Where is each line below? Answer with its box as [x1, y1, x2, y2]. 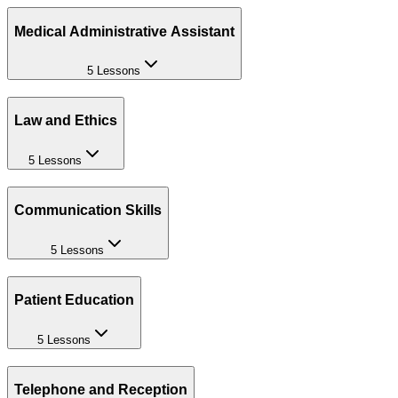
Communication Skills [14, 203, 162, 219]
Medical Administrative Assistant [14, 23, 235, 39]
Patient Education [14, 292, 134, 308]
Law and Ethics [14, 113, 117, 129]
